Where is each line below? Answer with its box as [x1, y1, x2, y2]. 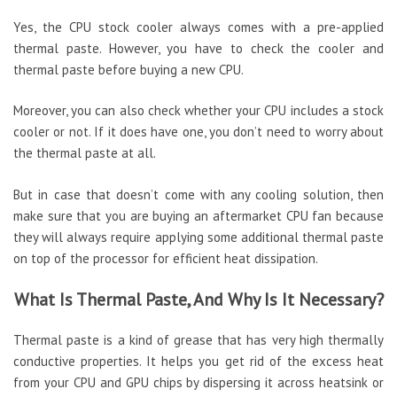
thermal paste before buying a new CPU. [13, 60, 244, 78]
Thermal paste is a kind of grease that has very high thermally [13, 331, 384, 349]
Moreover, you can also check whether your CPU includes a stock [13, 102, 384, 120]
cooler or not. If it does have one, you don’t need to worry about [13, 123, 384, 141]
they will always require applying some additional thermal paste [13, 228, 384, 245]
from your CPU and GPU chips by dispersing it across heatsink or [13, 374, 384, 392]
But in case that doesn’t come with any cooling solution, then [13, 185, 384, 203]
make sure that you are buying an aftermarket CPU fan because [13, 206, 384, 224]
